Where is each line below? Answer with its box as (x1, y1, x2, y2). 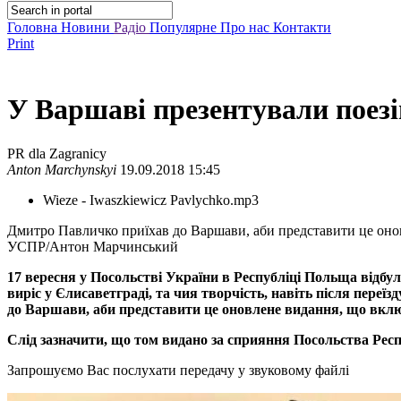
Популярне (149, 20, 220, 35)
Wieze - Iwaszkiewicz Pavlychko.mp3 (43, 192, 259, 208)
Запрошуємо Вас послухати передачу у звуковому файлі (7, 362, 349, 378)
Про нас (220, 20, 273, 35)
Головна (7, 20, 61, 35)
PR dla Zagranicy (7, 145, 107, 161)
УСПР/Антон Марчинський (7, 238, 178, 254)
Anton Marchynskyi (7, 161, 116, 177)
